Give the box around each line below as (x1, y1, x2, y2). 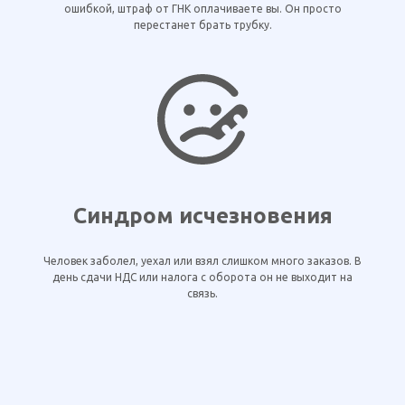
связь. (187, 287, 218, 299)
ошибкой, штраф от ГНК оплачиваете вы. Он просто (63, 2, 342, 14)
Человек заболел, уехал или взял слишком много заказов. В (43, 254, 362, 267)
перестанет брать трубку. (133, 18, 272, 31)
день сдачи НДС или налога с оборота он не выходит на (52, 270, 353, 283)
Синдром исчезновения (72, 202, 333, 228)
